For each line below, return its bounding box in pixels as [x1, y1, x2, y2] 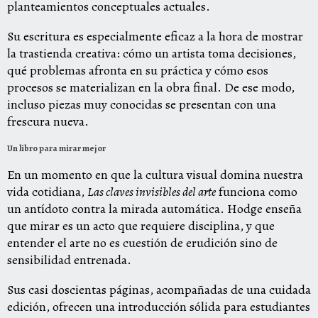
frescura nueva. [7, 113, 89, 131]
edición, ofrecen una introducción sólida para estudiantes [7, 298, 310, 316]
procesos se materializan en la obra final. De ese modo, [7, 79, 295, 97]
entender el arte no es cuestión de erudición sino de [7, 234, 278, 252]
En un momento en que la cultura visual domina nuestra [7, 166, 303, 184]
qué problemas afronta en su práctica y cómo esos [7, 62, 268, 79]
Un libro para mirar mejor [7, 142, 106, 155]
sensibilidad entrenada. [7, 251, 131, 269]
